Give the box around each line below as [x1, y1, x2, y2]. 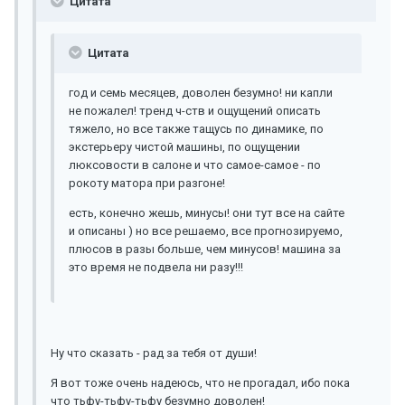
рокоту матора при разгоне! [69, 176, 225, 191]
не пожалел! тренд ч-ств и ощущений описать [69, 104, 321, 118]
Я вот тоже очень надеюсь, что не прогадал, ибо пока [51, 376, 350, 391]
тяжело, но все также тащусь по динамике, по [69, 122, 324, 137]
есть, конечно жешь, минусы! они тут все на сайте [69, 206, 344, 221]
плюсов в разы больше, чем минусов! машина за [69, 242, 341, 257]
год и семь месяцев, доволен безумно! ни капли [69, 86, 333, 100]
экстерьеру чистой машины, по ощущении [69, 140, 300, 155]
